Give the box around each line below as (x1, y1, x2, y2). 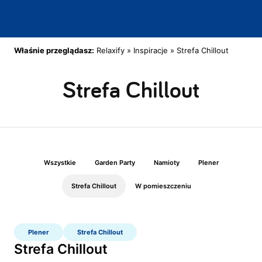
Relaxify (96, 46, 125, 55)
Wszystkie (43, 158, 76, 167)
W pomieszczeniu (135, 182, 191, 190)
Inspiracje (133, 46, 168, 55)
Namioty (153, 158, 180, 167)
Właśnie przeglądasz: (14, 46, 94, 55)
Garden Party (94, 158, 135, 167)
